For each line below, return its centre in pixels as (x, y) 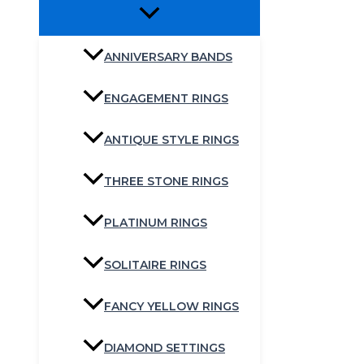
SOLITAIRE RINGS (155, 264)
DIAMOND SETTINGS (165, 347)
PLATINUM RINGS (156, 223)
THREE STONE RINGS (166, 182)
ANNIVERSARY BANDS (168, 56)
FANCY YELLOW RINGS (171, 306)
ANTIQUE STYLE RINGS (171, 140)
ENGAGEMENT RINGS (166, 98)
